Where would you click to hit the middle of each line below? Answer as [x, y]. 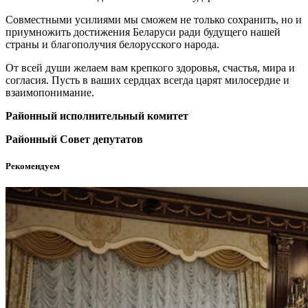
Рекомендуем [33, 166]
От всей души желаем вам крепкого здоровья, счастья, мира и [150, 67]
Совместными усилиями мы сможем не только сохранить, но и [154, 19]
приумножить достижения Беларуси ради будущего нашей [143, 32]
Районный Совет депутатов [74, 139]
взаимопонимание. [50, 92]
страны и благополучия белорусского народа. [112, 44]
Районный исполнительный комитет [97, 115]
